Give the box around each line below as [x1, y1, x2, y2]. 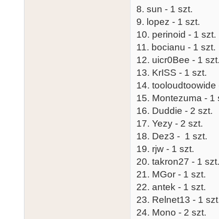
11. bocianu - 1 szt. [136, 42, 216, 52]
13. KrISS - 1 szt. [136, 67, 207, 78]
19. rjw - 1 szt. [136, 143, 194, 154]
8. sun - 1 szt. [136, 3, 193, 14]
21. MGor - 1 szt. [136, 169, 206, 179]
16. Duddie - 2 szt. [136, 105, 213, 116]
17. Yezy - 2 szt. [136, 118, 203, 129]
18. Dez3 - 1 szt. [136, 131, 207, 141]
